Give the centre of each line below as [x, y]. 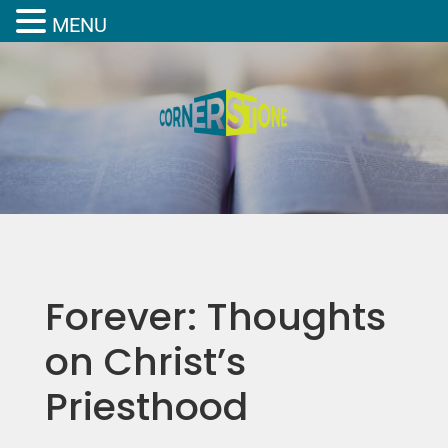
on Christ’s [145, 361]
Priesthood [146, 406]
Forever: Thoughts [215, 316]
